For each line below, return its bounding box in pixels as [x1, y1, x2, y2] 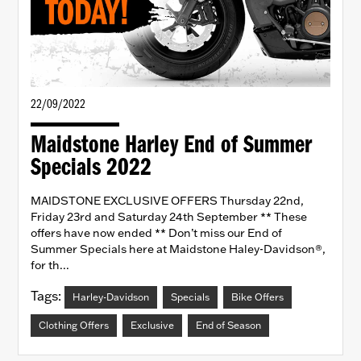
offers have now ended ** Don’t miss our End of [31, 226, 282, 241]
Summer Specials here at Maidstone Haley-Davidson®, [31, 242, 326, 257]
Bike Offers [231, 291, 284, 304]
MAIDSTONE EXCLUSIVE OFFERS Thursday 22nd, [31, 193, 304, 209]
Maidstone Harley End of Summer [31, 133, 312, 160]
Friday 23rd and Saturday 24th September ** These [31, 210, 307, 225]
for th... [31, 258, 69, 273]
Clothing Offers [39, 319, 109, 332]
